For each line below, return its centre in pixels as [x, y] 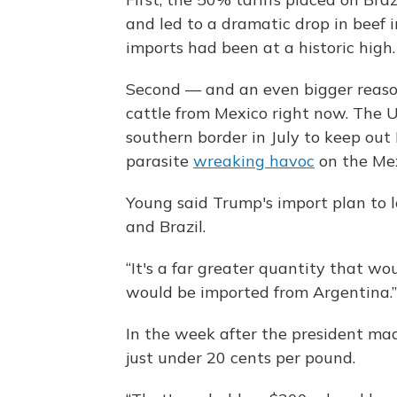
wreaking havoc [254, 161]
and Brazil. [166, 227]
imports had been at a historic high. [261, 48]
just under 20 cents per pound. [241, 358]
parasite [160, 161]
